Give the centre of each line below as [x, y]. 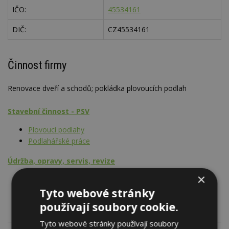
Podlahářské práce [59, 141]
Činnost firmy [37, 65]
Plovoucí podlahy [56, 129]
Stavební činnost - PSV [49, 111]
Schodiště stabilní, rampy [69, 179]
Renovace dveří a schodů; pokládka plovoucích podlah [97, 88]
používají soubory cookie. [109, 207]
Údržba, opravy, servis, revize [61, 161]
